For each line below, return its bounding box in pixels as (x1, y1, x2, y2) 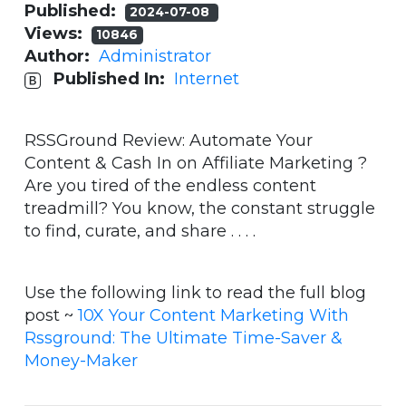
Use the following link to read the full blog (24, 283, 366, 304)
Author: (24, 46, 99, 67)
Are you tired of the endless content (24, 176, 316, 197)
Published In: (53, 69, 174, 90)
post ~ (24, 305, 78, 326)
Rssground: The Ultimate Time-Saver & (24, 328, 343, 349)
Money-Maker (24, 351, 138, 372)
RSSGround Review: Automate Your (24, 130, 313, 151)
